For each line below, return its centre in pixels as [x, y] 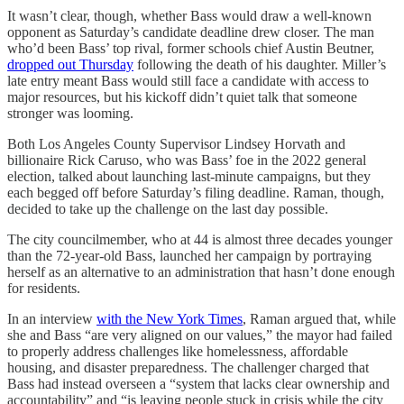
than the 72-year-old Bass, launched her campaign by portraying [189, 255]
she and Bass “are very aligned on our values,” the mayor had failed [200, 335]
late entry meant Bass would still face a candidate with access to [188, 80]
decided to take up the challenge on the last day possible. [168, 208]
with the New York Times [170, 318]
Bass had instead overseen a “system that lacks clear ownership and [198, 383]
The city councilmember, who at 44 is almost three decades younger [200, 239]
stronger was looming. [70, 113]
